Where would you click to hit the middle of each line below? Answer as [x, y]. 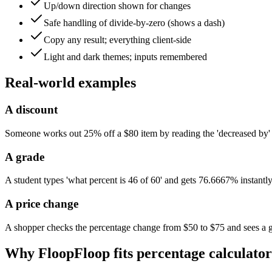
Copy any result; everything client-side [117, 40]
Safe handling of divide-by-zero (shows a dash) [134, 23]
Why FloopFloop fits [71, 253]
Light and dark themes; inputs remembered [125, 57]
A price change [42, 204]
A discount [31, 110]
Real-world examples [70, 83]
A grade [25, 157]
